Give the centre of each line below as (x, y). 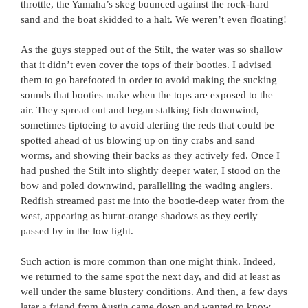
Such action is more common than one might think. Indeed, (148, 261)
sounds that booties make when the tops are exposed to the (147, 95)
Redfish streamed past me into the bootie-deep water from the (153, 201)
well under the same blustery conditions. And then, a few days (154, 291)
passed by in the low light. (77, 231)
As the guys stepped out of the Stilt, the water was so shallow (152, 49)
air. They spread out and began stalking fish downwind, (140, 110)
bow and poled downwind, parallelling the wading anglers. (147, 186)
